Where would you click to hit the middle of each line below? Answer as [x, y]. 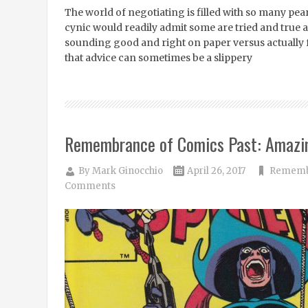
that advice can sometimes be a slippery [158, 58]
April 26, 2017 [216, 171]
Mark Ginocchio [127, 171]
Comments [90, 186]
